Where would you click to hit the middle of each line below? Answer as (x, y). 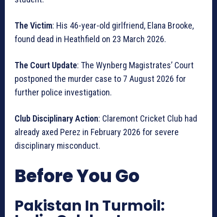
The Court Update (46, 65)
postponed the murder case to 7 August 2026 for (100, 78)
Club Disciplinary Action (56, 118)
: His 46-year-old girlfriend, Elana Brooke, (123, 25)
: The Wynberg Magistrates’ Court (135, 65)
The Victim (33, 25)
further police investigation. (63, 92)
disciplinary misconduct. (57, 145)
